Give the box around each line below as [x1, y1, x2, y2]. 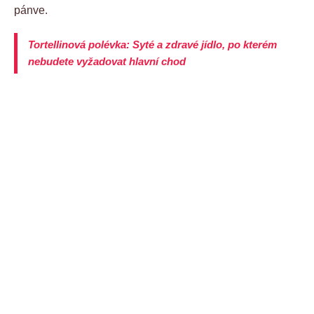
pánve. [14, 4, 48, 16]
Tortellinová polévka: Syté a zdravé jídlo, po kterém [28, 38, 277, 50]
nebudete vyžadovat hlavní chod [28, 55, 186, 67]
